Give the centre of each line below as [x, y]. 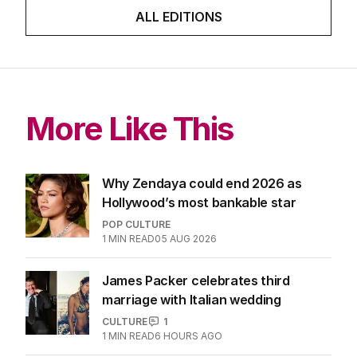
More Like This [129, 128]
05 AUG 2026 [186, 238]
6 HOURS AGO [188, 335]
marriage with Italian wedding [192, 299]
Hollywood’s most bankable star [199, 202]
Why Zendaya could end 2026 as [202, 183]
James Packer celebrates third [196, 280]
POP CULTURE [136, 224]
